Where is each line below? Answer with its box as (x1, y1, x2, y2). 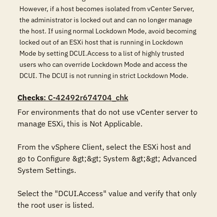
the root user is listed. (17, 200, 94, 210)
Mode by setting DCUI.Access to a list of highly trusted (19, 49, 184, 58)
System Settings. (17, 165, 78, 175)
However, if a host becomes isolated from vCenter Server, (19, 4, 194, 13)
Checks (17, 93, 44, 102)
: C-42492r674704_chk (44, 93, 128, 102)
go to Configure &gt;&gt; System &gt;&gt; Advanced (17, 154, 197, 163)
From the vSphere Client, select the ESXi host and (17, 142, 191, 152)
